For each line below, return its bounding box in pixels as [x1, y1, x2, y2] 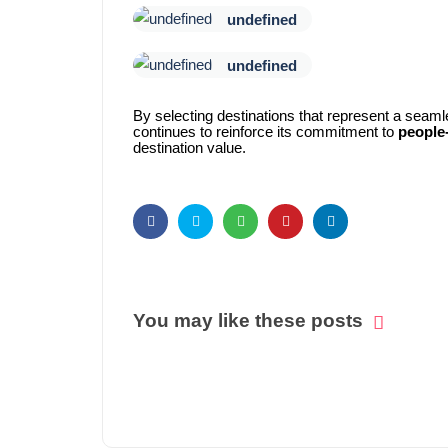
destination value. [133, 140, 246, 157]
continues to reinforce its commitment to [133, 124, 398, 141]
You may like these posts [133, 310, 363, 332]
